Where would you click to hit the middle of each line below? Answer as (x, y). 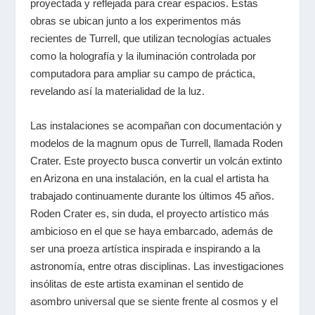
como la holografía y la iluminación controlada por (143, 56)
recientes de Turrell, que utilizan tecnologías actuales (150, 39)
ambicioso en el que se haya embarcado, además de (151, 231)
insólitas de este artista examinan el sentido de (136, 284)
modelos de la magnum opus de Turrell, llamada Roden (156, 143)
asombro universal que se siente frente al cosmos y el (154, 302)
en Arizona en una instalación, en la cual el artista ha (149, 179)
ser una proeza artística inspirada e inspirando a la (145, 249)
